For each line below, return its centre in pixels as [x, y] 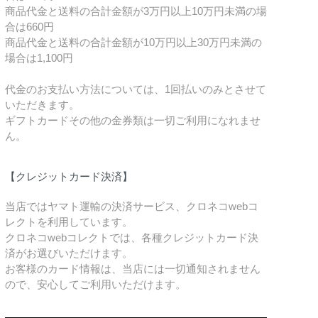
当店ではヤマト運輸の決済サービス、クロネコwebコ [131, 207]
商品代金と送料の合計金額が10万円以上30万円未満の [133, 43]
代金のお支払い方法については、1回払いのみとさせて [135, 89]
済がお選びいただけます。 [68, 253]
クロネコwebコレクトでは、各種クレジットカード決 [131, 238]
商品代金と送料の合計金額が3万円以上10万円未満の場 [136, 11]
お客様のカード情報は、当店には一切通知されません [132, 269]
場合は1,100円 [39, 58]
